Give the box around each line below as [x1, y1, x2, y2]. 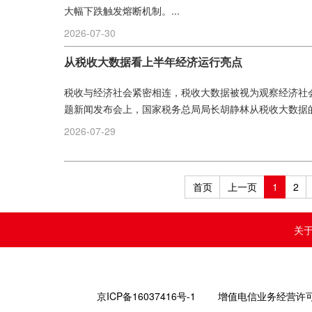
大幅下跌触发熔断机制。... [64, 3, 180, 17]
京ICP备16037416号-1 [97, 289, 196, 303]
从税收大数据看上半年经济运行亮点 [64, 54, 242, 70]
